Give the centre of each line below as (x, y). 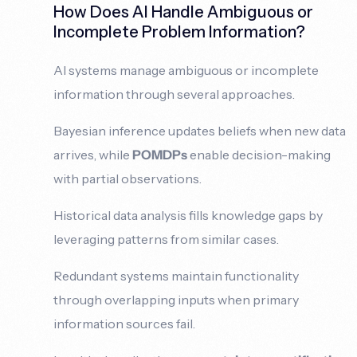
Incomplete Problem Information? (180, 31)
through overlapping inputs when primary (177, 299)
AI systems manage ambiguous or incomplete (186, 70)
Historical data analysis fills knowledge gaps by (188, 215)
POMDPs (160, 154)
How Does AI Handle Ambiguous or (184, 12)
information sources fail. (125, 323)
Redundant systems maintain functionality (177, 275)
